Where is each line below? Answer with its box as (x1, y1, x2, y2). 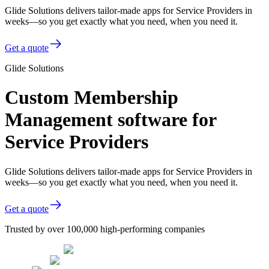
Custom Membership (5, 86, 178, 109)
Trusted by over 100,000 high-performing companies (5, 223, 205, 234)
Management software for (5, 109, 216, 131)
